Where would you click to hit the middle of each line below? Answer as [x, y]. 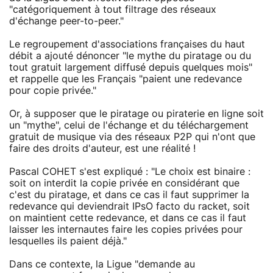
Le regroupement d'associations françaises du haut [127, 44]
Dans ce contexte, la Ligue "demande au [102, 264]
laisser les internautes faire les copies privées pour [126, 229]
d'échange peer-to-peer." [66, 21]
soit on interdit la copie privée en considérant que [124, 183]
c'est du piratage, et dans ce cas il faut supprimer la [129, 195]
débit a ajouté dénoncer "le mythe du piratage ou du [130, 56]
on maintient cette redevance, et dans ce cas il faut [128, 218]
